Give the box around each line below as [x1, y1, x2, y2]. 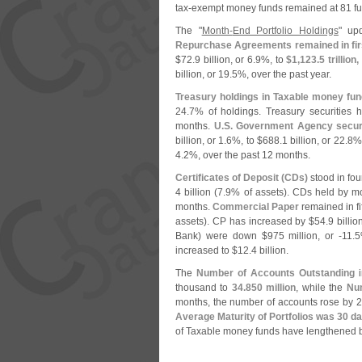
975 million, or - [267, 230, 343, 242]
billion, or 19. [175, 69, 232, 80]
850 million [245, 282, 297, 293]
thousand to [175, 282, 232, 293]
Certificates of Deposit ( [175, 172, 284, 183]
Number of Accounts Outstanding [196, 267, 355, 279]
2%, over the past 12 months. [183, 149, 310, 161]
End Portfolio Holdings [232, 25, 339, 36]
